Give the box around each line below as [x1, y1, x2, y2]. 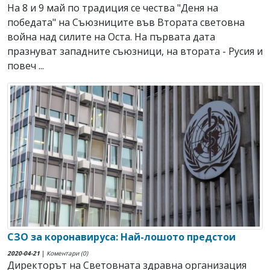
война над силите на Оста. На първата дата [7, 30, 215, 44]
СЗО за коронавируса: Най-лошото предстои [7, 230, 236, 243]
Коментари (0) [46, 248, 88, 257]
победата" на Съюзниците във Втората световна [7, 16, 245, 30]
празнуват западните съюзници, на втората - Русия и [7, 45, 263, 58]
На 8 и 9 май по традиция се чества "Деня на [7, 1, 218, 15]
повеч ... [7, 59, 44, 73]
